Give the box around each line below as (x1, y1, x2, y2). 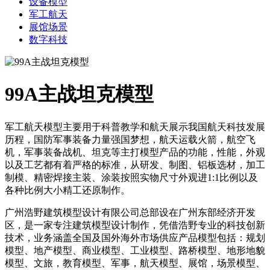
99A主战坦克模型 (5, 83, 154, 105)
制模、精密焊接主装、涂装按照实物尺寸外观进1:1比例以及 (5, 172, 258, 183)
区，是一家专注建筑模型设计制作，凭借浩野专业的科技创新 (5, 219, 265, 230)
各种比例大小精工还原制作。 (5, 184, 130, 195)
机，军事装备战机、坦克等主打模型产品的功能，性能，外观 (5, 146, 265, 157)
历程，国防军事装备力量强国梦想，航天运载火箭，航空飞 (5, 134, 256, 145)
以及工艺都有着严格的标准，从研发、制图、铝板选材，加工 (5, 159, 265, 170)
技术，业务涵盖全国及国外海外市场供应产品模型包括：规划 (5, 232, 265, 243)
